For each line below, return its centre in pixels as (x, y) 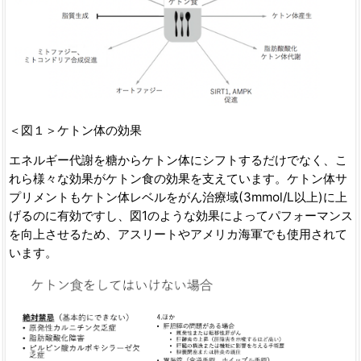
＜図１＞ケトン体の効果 (75, 130)
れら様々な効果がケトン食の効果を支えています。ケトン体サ (178, 178)
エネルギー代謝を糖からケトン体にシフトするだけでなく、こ (178, 160)
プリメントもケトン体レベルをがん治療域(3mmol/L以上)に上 (178, 197)
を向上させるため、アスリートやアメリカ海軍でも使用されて (178, 234)
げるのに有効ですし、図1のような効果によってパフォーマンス (180, 215)
